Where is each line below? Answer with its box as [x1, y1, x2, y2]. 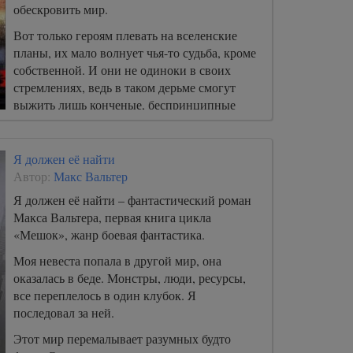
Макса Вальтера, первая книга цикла [13, 209, 211, 225]
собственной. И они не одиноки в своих [13, 61, 231, 78]
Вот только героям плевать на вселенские [13, 27, 237, 43]
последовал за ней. [13, 304, 114, 321]
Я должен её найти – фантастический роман [13, 191, 251, 208]
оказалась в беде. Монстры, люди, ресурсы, [13, 269, 246, 286]
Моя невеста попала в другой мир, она [13, 252, 221, 269]
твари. [13, 113, 47, 130]
